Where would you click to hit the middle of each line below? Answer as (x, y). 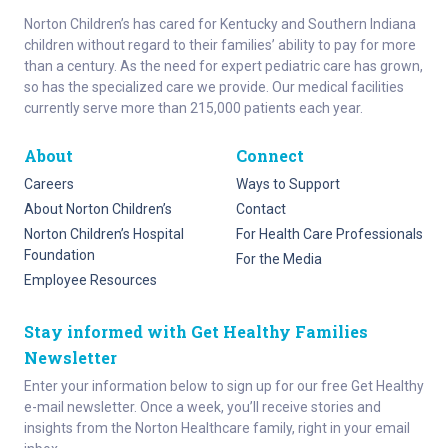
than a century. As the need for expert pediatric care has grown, (223, 65)
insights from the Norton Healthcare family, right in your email (217, 427)
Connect (270, 155)
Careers (49, 183)
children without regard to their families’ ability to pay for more (220, 44)
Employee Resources (90, 279)
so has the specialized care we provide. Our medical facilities (214, 86)
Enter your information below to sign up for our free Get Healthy (224, 385)
